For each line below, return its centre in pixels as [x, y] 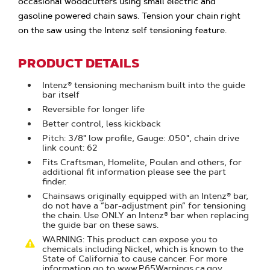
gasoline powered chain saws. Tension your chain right [130, 16]
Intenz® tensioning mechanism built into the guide [144, 85]
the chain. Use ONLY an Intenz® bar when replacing [146, 215]
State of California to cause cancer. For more [135, 259]
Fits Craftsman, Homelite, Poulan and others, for [142, 162]
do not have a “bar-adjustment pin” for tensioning [144, 206]
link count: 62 [70, 148]
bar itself [61, 95]
